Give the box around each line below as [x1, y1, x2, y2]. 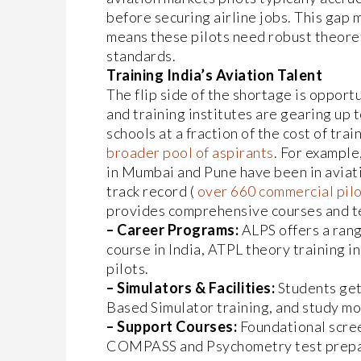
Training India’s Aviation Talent [106, 66, 322, 84]
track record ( [106, 182, 197, 200]
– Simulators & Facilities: [106, 279, 275, 297]
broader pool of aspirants [106, 143, 274, 161]
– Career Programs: [106, 221, 239, 239]
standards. [106, 47, 176, 64]
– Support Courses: [106, 317, 237, 335]
